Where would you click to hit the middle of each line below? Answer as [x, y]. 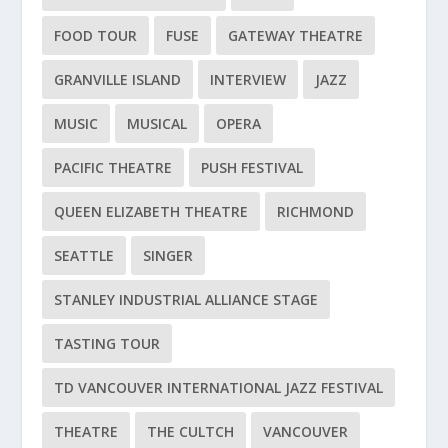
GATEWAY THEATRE [296, 35]
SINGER [168, 255]
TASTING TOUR [107, 343]
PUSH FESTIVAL [252, 167]
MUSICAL [157, 123]
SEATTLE [84, 255]
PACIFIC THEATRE [113, 167]
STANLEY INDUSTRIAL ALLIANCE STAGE [186, 299]
